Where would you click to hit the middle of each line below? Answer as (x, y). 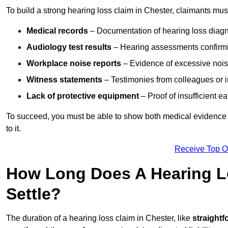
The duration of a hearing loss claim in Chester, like (99, 218)
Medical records (57, 31)
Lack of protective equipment (83, 96)
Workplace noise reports (74, 64)
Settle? (34, 194)
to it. (13, 129)
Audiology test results (69, 47)
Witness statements (64, 80)
